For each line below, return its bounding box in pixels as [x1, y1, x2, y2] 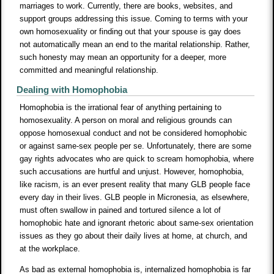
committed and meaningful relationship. [20, 65, 159, 75]
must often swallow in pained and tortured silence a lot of [20, 206, 221, 215]
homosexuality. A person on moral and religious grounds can [20, 116, 232, 125]
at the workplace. [20, 244, 81, 254]
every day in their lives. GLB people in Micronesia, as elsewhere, [20, 193, 250, 202]
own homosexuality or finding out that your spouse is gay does [20, 27, 242, 37]
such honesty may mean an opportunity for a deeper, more [20, 53, 227, 62]
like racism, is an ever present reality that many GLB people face [20, 180, 251, 190]
